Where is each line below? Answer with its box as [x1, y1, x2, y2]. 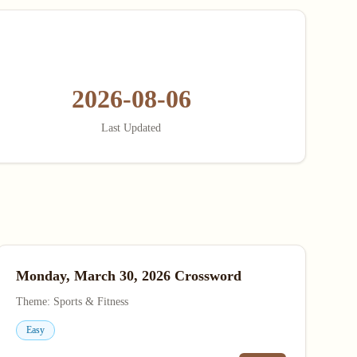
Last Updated [101, 122, 162, 134]
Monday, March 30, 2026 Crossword [15, 268, 241, 284]
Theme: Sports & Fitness [15, 296, 128, 308]
